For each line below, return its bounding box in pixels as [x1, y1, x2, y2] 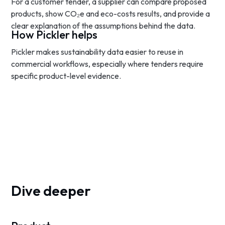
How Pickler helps [11, 28, 98, 42]
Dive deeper [11, 182, 91, 199]
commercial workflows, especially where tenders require [11, 59, 204, 69]
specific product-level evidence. [11, 71, 122, 81]
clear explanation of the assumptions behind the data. [11, 21, 196, 31]
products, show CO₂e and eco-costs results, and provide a [11, 9, 210, 19]
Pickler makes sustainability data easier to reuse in [11, 47, 184, 57]
